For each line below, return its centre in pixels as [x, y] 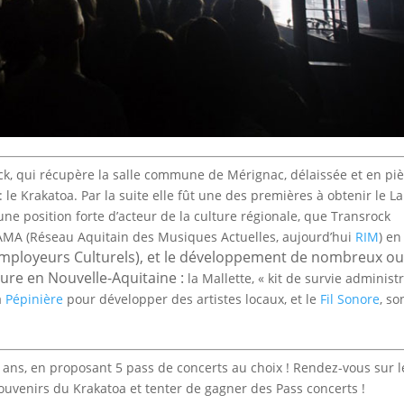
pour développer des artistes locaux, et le [192, 299]
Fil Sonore [350, 299]
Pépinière [35, 299]
